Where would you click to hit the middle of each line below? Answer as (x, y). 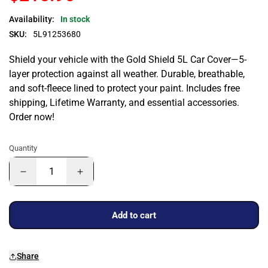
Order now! (32, 117)
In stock (75, 19)
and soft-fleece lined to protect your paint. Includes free (124, 88)
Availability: (32, 19)
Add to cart (134, 215)
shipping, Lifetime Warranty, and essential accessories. (124, 103)
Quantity (23, 148)
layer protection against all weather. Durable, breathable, (127, 74)
